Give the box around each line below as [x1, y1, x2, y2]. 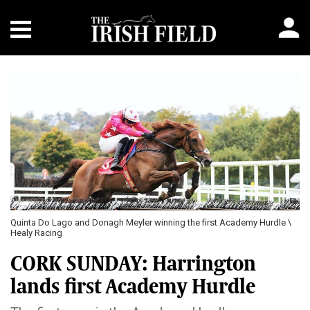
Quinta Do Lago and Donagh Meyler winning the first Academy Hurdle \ [10, 217, 291, 228]
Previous [31, 73, 86, 89]
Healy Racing [10, 228, 62, 238]
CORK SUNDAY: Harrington [10, 252, 256, 275]
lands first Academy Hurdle [10, 275, 255, 298]
